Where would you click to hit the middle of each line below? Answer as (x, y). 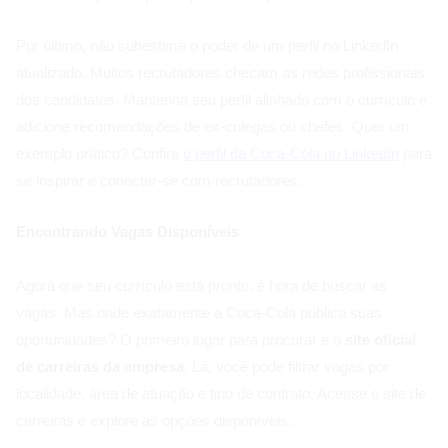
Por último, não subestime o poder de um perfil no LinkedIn (207, 46)
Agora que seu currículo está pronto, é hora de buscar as (201, 286)
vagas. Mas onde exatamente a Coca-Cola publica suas (199, 313)
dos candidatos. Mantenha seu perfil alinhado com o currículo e (221, 100)
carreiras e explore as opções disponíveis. (154, 421)
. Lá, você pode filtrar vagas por (286, 367)
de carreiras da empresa (100, 367)
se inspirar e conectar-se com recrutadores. (159, 181)
